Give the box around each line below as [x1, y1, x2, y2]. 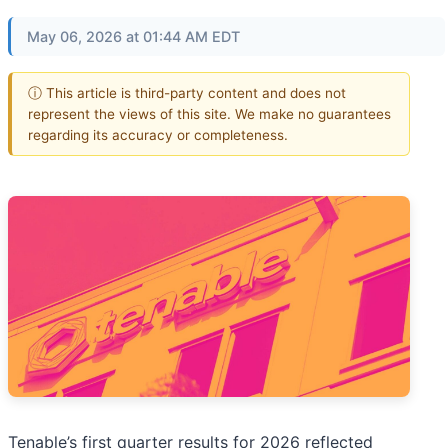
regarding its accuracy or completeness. [28, 126, 288, 143]
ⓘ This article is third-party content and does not [28, 84, 346, 101]
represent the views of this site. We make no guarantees [28, 105, 391, 122]
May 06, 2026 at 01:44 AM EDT [27, 28, 240, 45]
